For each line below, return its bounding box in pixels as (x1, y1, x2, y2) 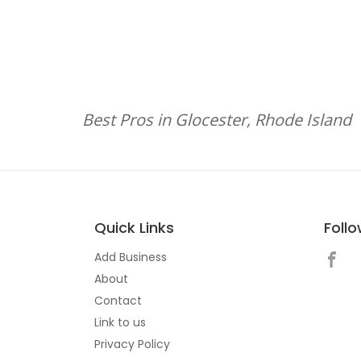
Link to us (94, 314, 146, 330)
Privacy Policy (94, 336, 170, 352)
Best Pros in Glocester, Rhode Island (82, 109, 351, 131)
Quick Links (94, 218, 174, 238)
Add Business (94, 249, 167, 265)
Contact (94, 293, 142, 309)
